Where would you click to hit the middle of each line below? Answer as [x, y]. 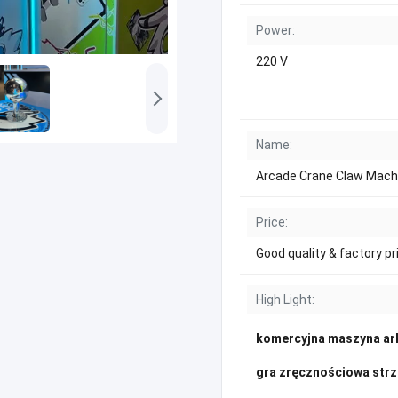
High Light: [285, 299]
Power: [275, 30]
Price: [272, 222]
